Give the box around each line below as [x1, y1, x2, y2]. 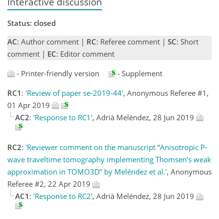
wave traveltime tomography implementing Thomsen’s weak [7, 154, 211, 164]
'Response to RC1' [33, 112, 92, 122]
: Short [176, 36, 198, 46]
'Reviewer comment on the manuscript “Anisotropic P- [25, 142, 207, 152]
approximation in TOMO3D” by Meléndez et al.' [7, 167, 167, 176]
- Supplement [115, 68, 162, 78]
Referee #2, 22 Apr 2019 [7, 179, 92, 189]
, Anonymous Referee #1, [123, 88, 209, 98]
